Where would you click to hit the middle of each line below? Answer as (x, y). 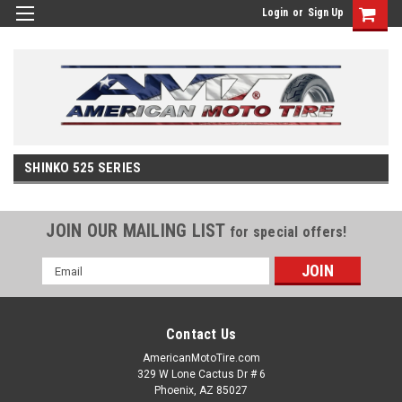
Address (66, 284)
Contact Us (201, 334)
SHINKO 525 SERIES (83, 168)
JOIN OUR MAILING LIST (138, 231)
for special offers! (288, 232)
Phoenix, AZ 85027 (201, 390)
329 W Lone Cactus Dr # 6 (201, 374)
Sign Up (326, 13)
